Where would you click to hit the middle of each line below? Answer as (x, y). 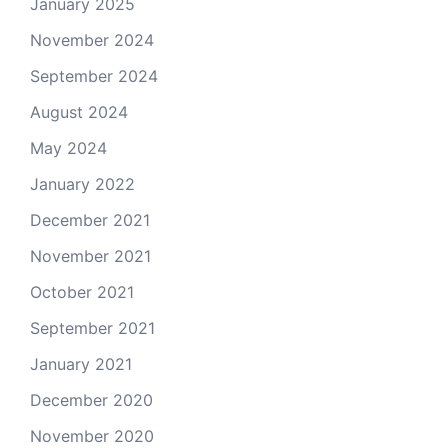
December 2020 (91, 400)
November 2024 (92, 40)
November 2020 (92, 436)
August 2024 (79, 112)
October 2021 (82, 292)
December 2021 (90, 220)
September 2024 (94, 76)
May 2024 (68, 148)
